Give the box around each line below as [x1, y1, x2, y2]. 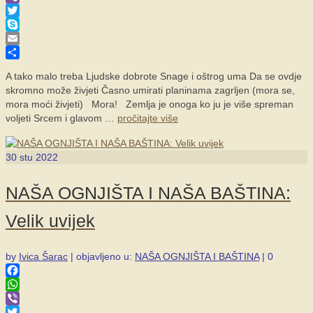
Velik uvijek [6, 210, 95, 231]
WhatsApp [6, 292, 51, 304]
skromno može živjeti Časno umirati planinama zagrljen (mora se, [6, 85, 295, 96]
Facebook [6, 278, 50, 290]
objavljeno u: [76, 250, 135, 262]
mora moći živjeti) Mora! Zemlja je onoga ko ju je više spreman [6, 99, 293, 110]
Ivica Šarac [19, 250, 68, 262]
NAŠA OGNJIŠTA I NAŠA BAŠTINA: [6, 182, 291, 203]
